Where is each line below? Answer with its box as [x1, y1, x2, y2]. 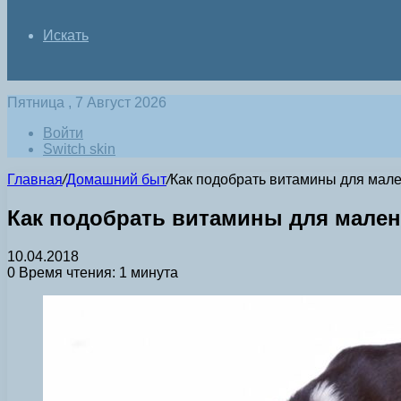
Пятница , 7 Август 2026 [7, 95, 166, 110]
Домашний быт [66, 172, 166, 187]
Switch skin [43, 141, 115, 157]
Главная [7, 172, 63, 187]
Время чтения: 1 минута [15, 264, 178, 280]
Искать [43, 28, 89, 43]
